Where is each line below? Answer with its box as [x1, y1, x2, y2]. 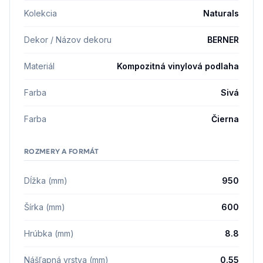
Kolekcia [24, 8, 57, 18]
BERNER [207, 35, 239, 45]
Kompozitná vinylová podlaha [117, 61, 239, 71]
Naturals [203, 8, 239, 18]
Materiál [24, 61, 55, 71]
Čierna [211, 114, 239, 124]
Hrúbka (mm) [24, 228, 74, 238]
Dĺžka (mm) [24, 176, 68, 186]
